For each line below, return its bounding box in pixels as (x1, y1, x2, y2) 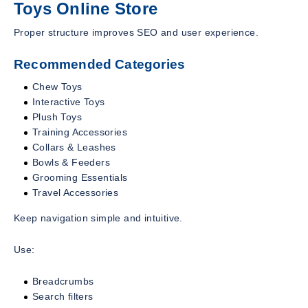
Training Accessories (32, 126, 127, 138)
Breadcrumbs (32, 276, 94, 287)
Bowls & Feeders (32, 157, 110, 168)
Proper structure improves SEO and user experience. (14, 26, 258, 38)
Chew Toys (32, 81, 82, 93)
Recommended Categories (14, 56, 186, 71)
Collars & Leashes (32, 142, 116, 153)
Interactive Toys (32, 96, 105, 108)
